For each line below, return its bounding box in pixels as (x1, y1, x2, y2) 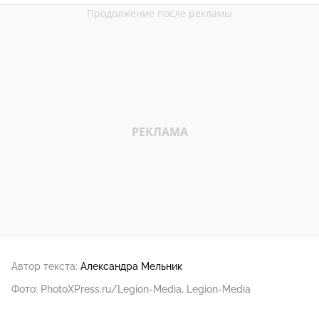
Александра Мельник (80, 261, 182, 272)
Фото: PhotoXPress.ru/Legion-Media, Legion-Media (11, 283, 251, 295)
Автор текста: (11, 261, 78, 272)
